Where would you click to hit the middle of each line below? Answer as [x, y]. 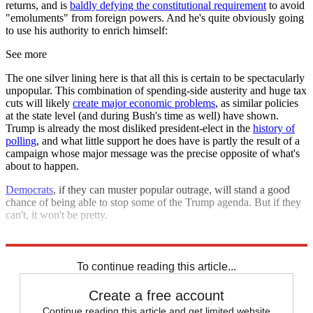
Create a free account [156, 295]
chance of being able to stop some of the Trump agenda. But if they [153, 202]
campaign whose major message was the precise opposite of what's [153, 153]
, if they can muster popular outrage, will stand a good [172, 189]
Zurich [20, 251]
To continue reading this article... [156, 266]
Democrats [29, 189]
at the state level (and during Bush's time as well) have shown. [142, 115]
